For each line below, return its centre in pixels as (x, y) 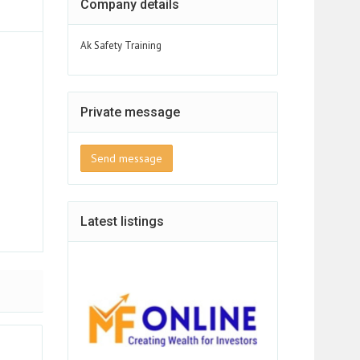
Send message (126, 158)
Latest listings (122, 221)
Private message (130, 112)
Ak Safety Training (121, 45)
